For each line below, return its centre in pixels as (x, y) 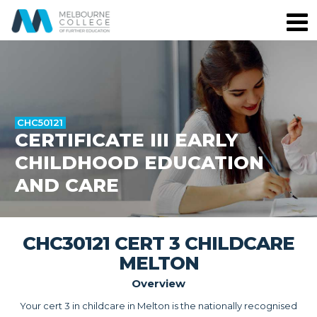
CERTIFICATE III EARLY (126, 140)
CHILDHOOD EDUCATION (139, 162)
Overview (158, 283)
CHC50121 (40, 122)
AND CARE (67, 185)
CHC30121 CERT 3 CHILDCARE (158, 243)
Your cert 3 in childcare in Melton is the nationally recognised (158, 306)
